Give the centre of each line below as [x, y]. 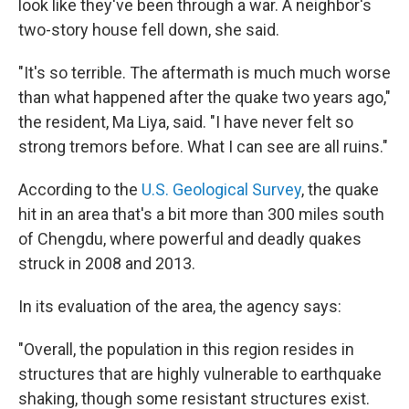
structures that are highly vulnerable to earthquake [200, 374]
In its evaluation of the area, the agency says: [180, 307]
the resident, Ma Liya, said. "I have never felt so [186, 122]
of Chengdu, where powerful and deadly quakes [190, 239]
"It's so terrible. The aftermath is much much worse [204, 73]
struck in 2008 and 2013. [107, 264]
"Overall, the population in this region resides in [186, 350]
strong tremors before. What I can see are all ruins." [203, 147]
